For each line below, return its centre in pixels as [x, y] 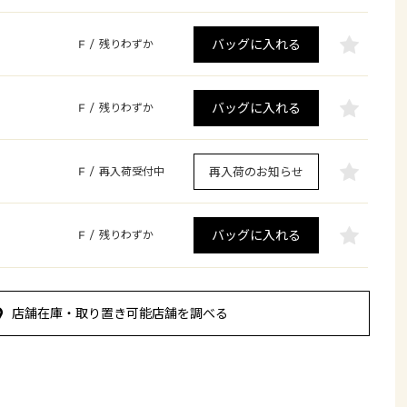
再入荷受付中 [131, 172]
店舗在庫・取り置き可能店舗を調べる [119, 313]
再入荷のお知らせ [256, 172]
